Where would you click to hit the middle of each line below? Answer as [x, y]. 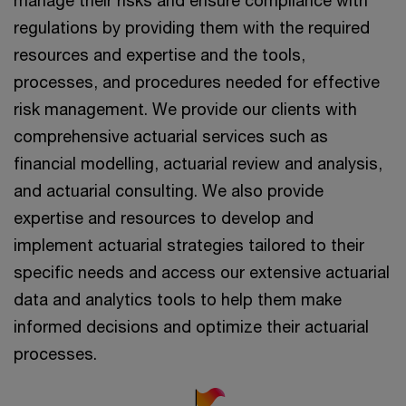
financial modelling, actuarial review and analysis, [198, 163]
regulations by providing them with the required [192, 27]
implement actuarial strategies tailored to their [189, 244]
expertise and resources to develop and [164, 217]
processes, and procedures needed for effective [197, 81]
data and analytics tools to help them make [178, 299]
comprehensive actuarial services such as [171, 135]
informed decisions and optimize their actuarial [191, 326]
